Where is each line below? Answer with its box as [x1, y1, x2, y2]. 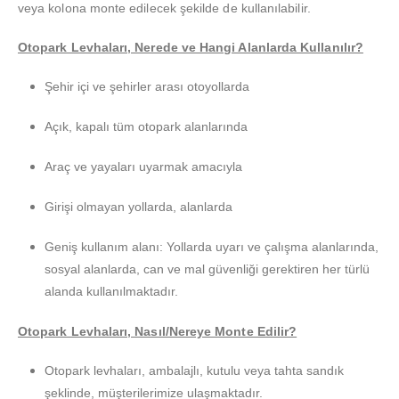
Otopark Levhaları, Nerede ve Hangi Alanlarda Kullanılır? [18, 40, 363, 55]
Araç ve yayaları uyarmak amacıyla [44, 159, 242, 175]
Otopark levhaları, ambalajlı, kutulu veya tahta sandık [44, 363, 344, 379]
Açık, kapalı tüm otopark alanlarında [44, 119, 248, 134]
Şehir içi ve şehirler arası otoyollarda [44, 79, 249, 94]
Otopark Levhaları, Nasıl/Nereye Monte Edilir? [18, 324, 297, 339]
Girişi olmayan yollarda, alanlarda [44, 199, 232, 215]
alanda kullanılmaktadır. [44, 284, 178, 299]
